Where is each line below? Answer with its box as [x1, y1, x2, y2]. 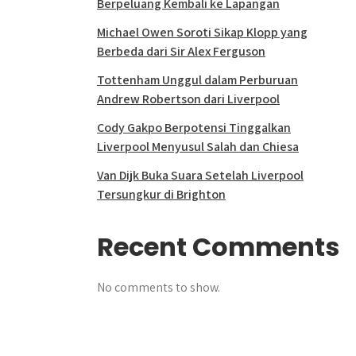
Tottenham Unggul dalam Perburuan [97, 72, 298, 88]
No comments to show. [97, 279, 220, 296]
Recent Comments [97, 229, 339, 265]
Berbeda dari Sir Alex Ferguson [97, 43, 265, 60]
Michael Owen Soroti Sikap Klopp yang [97, 24, 308, 41]
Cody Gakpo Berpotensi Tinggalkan [97, 119, 291, 136]
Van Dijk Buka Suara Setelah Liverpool [97, 167, 304, 184]
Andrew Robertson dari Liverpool [97, 91, 280, 107]
